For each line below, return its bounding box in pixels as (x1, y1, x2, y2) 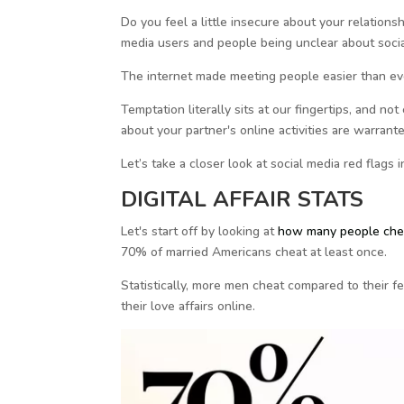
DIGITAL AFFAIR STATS (121, 185, 364, 215)
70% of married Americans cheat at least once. (121, 243, 388, 262)
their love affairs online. (121, 298, 256, 316)
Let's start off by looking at (121, 223, 279, 241)
